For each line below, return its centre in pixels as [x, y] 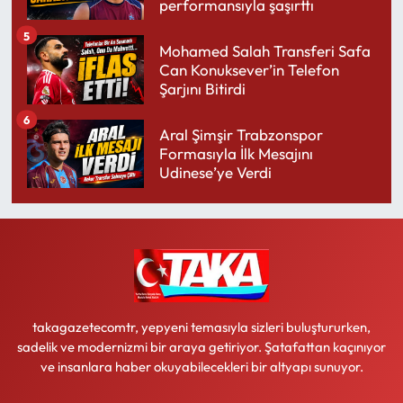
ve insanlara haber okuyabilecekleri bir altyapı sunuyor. [201, 366]
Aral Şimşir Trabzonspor [241, 135]
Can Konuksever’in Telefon [249, 69]
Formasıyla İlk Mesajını [236, 154]
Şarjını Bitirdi [202, 88]
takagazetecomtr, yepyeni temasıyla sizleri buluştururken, [201, 327]
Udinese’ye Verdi [215, 173]
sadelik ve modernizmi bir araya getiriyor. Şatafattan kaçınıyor [201, 346]
